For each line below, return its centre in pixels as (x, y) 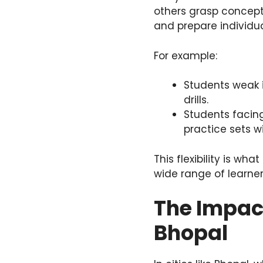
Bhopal (191, 233)
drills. (196, 100)
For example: (186, 55)
